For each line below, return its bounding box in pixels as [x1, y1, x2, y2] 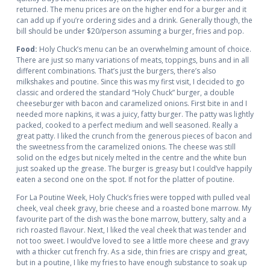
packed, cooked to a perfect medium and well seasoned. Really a [16, 120, 238, 131]
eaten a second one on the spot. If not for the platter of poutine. [16, 174, 234, 185]
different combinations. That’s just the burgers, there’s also [16, 66, 216, 77]
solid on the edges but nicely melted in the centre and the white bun [16, 152, 246, 163]
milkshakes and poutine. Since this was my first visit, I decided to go [16, 77, 245, 87]
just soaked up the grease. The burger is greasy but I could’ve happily [16, 163, 252, 174]
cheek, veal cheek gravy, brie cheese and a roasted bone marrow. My [16, 203, 251, 214]
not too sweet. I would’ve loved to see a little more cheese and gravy [16, 236, 249, 246]
